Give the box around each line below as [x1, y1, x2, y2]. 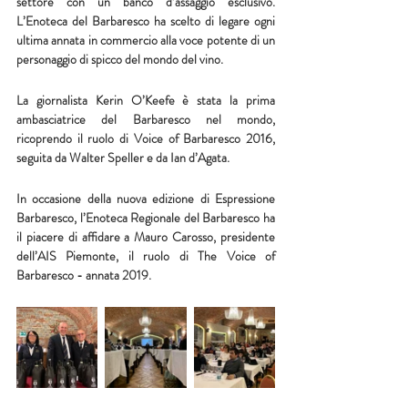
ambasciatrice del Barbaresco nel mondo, [16, 109, 275, 128]
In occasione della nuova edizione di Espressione [16, 189, 275, 208]
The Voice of [198, 246, 276, 265]
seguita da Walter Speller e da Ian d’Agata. [16, 148, 235, 167]
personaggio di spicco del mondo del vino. [16, 49, 223, 68]
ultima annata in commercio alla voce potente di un [16, 30, 275, 49]
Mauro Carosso [134, 227, 214, 246]
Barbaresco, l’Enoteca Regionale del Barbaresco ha [16, 208, 275, 227]
